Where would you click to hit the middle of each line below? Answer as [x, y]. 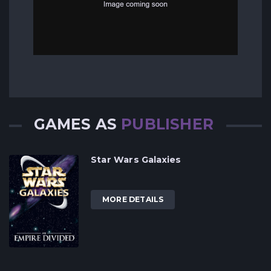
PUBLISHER [167, 124]
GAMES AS [77, 124]
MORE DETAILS [133, 199]
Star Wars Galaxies [136, 159]
